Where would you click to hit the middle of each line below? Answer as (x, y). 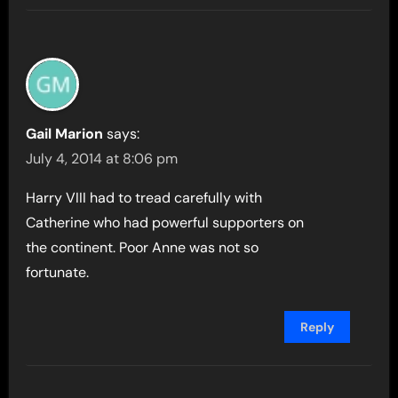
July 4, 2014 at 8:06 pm (102, 158)
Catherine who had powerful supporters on (165, 222)
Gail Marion (65, 133)
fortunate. (58, 272)
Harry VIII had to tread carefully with (144, 197)
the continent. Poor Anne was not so (143, 247)
